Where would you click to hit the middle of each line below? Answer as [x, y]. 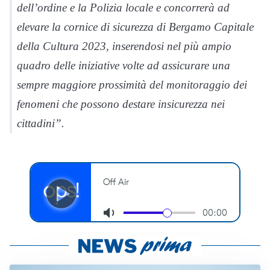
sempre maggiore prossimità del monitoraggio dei [132, 85]
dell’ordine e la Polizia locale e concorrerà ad [123, 8]
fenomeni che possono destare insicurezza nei [121, 104]
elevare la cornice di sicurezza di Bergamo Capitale [135, 27]
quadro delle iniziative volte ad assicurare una [124, 65]
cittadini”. [41, 123]
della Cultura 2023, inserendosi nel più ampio [124, 46]
